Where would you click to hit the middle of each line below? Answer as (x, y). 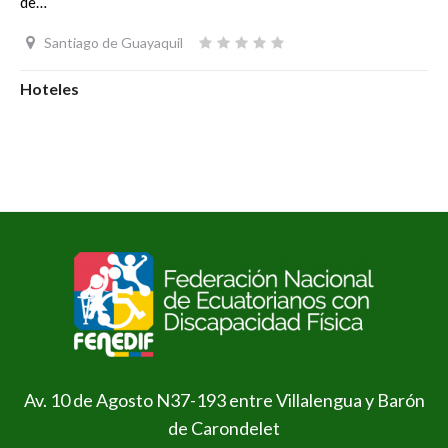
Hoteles (49, 88)
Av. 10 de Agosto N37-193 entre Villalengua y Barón (224, 399)
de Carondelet (224, 427)
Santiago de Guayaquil (113, 42)
